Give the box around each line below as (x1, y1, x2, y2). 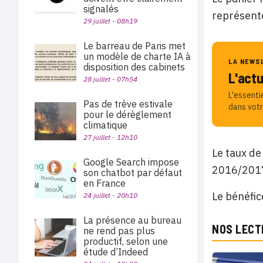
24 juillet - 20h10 (83, 191, 137, 200)
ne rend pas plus (83, 225, 155, 237)
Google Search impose (83, 156, 179, 168)
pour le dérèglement (83, 109, 171, 120)
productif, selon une (83, 235, 168, 247)
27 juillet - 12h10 (83, 133, 137, 141)
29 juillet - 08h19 (83, 16, 137, 25)
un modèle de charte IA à (83, 50, 191, 62)
